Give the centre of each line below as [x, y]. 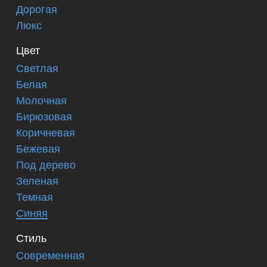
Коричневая [46, 131]
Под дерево [46, 164]
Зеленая [37, 180]
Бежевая [38, 148]
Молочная [41, 99]
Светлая [37, 67]
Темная [35, 196]
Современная [50, 254]
